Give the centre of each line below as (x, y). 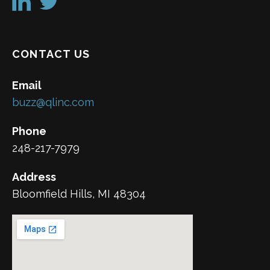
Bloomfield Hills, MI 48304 (79, 194)
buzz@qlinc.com (53, 102)
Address (34, 177)
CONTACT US (51, 54)
